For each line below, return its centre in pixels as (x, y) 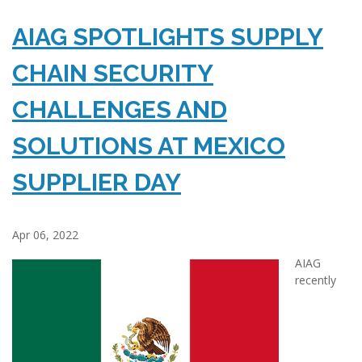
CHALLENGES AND (120, 110)
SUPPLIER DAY (97, 183)
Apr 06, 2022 (45, 235)
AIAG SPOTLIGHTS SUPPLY (168, 37)
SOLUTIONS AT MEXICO (149, 146)
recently (316, 280)
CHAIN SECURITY (113, 74)
